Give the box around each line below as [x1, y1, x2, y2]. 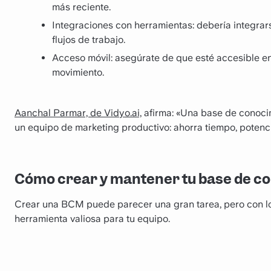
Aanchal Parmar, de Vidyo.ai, [15, 107, 142, 119]
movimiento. [52, 66, 104, 78]
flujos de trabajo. [52, 33, 125, 45]
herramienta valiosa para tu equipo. [15, 212, 170, 224]
